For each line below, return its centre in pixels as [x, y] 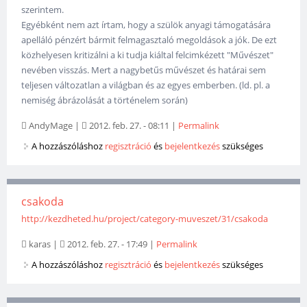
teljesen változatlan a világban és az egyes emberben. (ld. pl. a [146, 85]
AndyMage [51, 126]
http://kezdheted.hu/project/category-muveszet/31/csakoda [145, 219]
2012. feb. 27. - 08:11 [128, 126]
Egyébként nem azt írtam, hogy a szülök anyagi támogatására [146, 25]
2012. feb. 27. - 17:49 [107, 244]
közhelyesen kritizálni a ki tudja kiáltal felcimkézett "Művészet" [148, 55]
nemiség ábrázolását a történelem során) [105, 100]
